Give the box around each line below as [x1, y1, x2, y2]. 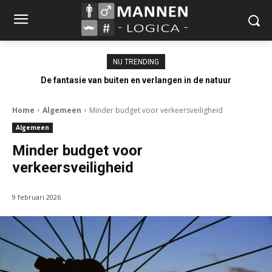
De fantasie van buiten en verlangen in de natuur [41, 75, 231, 85]
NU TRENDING [113, 57, 159, 66]
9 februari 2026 [12, 192, 61, 202]
